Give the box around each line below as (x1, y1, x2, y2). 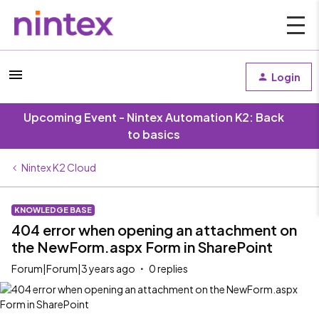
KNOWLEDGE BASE (14, 205, 92, 214)
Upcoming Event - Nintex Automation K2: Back (23, 110, 284, 125)
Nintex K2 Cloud (21, 161, 96, 174)
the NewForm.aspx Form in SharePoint (11, 238, 273, 256)
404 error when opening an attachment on (11, 221, 297, 239)
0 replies (149, 262, 188, 275)
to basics (127, 127, 180, 142)
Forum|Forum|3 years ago (11, 262, 135, 275)
